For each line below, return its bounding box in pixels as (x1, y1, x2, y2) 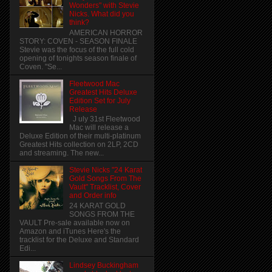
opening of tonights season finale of (19, 53, 137, 63)
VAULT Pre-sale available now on (19, 218, 130, 227)
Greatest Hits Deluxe (69, 87, 137, 97)
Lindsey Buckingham (69, 260, 138, 270)
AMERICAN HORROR (69, 28, 143, 37)
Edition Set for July (69, 96, 131, 105)
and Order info (69, 191, 117, 200)
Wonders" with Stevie (69, 1, 139, 10)
